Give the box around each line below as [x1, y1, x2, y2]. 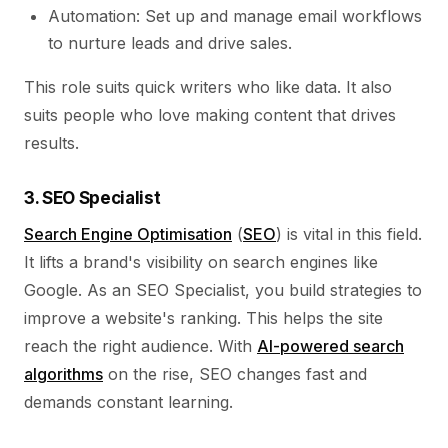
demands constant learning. [24, 392, 233, 412]
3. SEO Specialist [24, 188, 161, 208]
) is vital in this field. [276, 224, 422, 244]
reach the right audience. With [24, 336, 257, 356]
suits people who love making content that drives [24, 105, 396, 125]
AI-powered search [257, 336, 404, 356]
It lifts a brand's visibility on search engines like [24, 252, 378, 272]
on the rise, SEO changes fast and [103, 364, 367, 384]
